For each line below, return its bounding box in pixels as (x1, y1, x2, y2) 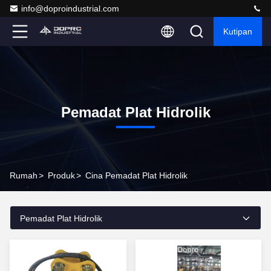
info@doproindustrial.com (21, 4, 119, 13)
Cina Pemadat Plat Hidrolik (85, 171, 188, 180)
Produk (48, 171, 75, 180)
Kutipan (223, 27, 252, 36)
